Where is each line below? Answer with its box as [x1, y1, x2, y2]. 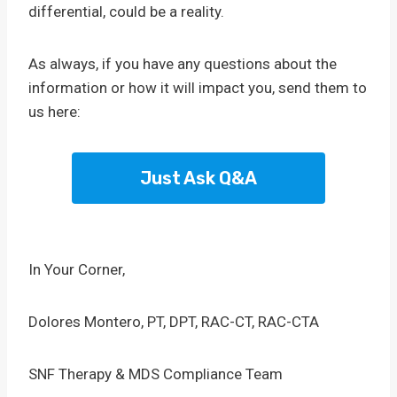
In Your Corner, [28, 261, 125, 278]
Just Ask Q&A [140, 167, 257, 189]
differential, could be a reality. [28, 3, 224, 20]
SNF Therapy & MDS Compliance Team [28, 365, 283, 383]
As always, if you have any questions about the [28, 55, 337, 73]
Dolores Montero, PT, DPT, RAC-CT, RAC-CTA [28, 313, 319, 331]
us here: [28, 103, 81, 121]
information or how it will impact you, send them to [28, 79, 367, 97]
